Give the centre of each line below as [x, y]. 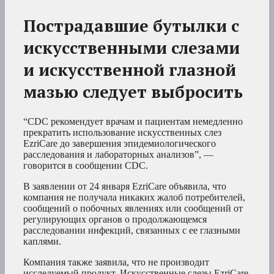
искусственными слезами [131, 47]
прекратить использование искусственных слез [122, 132]
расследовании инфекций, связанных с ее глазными [132, 230]
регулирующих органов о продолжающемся [115, 219]
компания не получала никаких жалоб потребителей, [134, 197]
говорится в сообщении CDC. [86, 165]
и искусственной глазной [130, 69]
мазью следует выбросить [133, 91]
